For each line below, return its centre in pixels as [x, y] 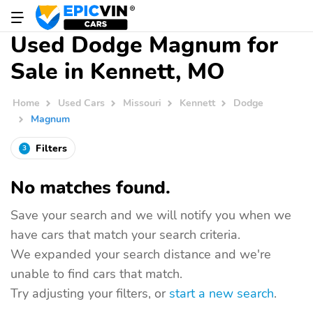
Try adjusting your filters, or [90, 293]
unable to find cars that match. [96, 274]
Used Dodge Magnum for [144, 45]
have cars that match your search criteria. [125, 234]
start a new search [221, 293]
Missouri [143, 103]
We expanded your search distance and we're [141, 254]
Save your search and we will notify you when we [151, 215]
